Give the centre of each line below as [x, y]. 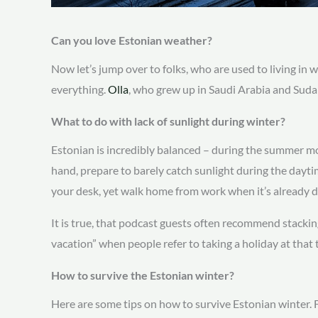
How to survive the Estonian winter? [143, 275]
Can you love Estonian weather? [132, 40]
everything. [79, 89]
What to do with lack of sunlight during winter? [168, 121]
